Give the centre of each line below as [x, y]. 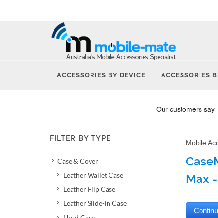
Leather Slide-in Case [95, 203]
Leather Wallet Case [93, 175]
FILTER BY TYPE [80, 138]
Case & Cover [78, 161]
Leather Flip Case [89, 189]
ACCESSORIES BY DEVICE [101, 75]
